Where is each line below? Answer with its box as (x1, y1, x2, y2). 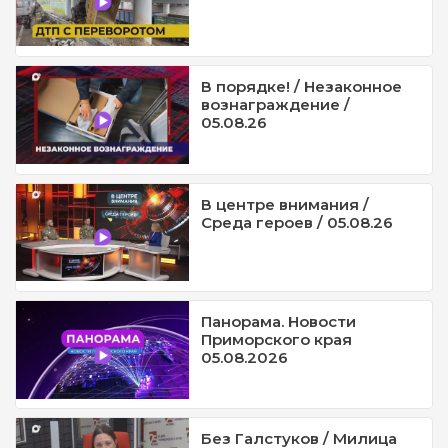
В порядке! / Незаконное (201, 77, 403, 97)
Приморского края (201, 330, 353, 350)
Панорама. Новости (201, 312, 357, 332)
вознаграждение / (201, 95, 351, 115)
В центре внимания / (201, 194, 370, 214)
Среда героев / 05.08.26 (201, 212, 394, 232)
